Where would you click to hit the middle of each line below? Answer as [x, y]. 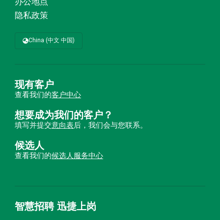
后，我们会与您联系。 [110, 125]
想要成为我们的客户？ [64, 115]
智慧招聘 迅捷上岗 [55, 206]
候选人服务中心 [77, 155]
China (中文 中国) [51, 40]
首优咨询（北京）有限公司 [56, 214]
